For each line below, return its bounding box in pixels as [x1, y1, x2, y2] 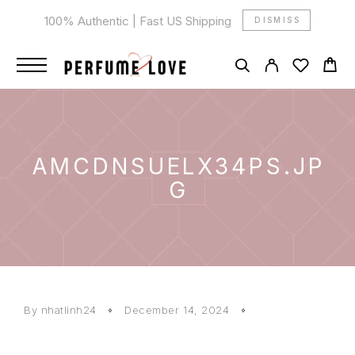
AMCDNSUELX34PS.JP [32, 153, 326, 180]
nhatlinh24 [40, 303, 97, 316]
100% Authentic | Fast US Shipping [44, 13, 235, 29]
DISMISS [254, 15, 301, 25]
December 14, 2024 [124, 303, 233, 316]
